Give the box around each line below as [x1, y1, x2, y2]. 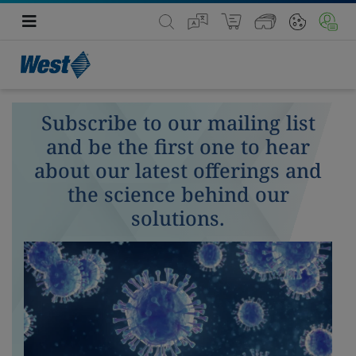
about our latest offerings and [34, 157, 322, 184]
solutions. [131, 204, 225, 231]
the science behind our [67, 180, 289, 207]
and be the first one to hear [46, 133, 310, 160]
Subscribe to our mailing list [41, 109, 315, 136]
